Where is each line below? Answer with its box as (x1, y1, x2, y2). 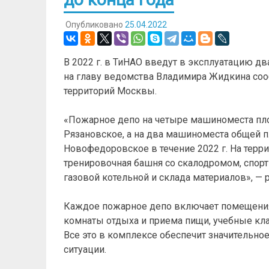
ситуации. (63, 243, 106, 255)
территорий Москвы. (63, 85, 157, 97)
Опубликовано (65, 19, 125, 29)
